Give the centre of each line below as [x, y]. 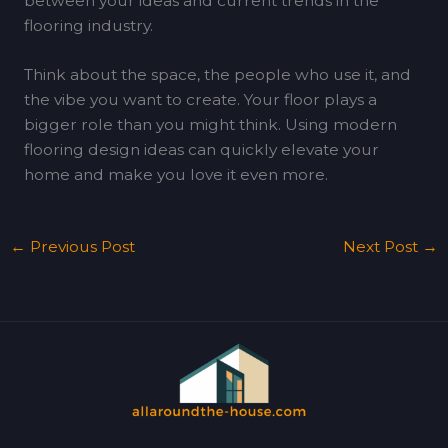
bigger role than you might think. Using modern [210, 125]
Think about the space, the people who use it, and [217, 75]
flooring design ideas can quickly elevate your [201, 150]
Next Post [382, 246]
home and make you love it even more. [175, 175]
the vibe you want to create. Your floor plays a [200, 100]
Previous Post [81, 246]
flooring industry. [88, 25]
